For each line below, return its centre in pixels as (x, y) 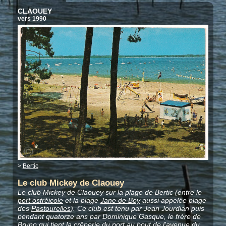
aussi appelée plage (173, 201)
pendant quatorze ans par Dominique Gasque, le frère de (109, 217)
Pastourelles (51, 209)
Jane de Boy (120, 201)
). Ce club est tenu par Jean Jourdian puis (137, 209)
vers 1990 (32, 19)
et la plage (81, 201)
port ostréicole (40, 201)
